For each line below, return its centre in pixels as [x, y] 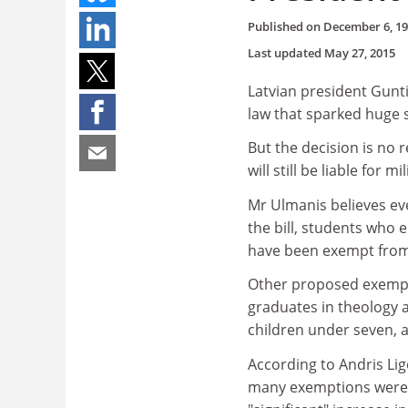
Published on [286, 26]
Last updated [286, 52]
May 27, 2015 [360, 52]
